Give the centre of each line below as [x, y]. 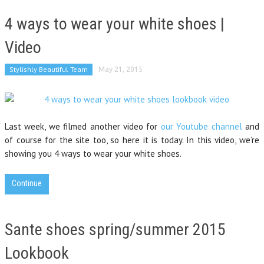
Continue [27, 183]
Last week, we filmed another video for [83, 126]
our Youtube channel [201, 126]
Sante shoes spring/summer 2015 [115, 230]
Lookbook [37, 253]
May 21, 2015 [121, 69]
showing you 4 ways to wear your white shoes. [93, 154]
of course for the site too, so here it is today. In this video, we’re [132, 140]
